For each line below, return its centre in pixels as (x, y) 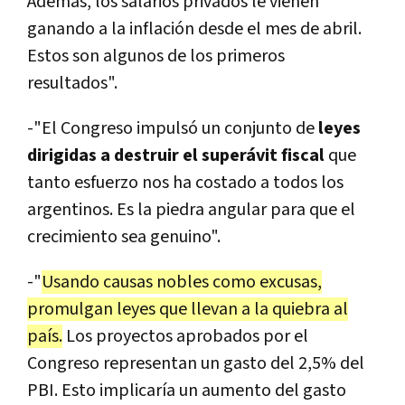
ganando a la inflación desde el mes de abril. (194, 29)
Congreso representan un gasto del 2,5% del (196, 364)
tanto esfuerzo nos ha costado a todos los (185, 183)
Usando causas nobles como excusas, (182, 283)
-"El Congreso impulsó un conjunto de (173, 129)
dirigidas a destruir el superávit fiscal (178, 156)
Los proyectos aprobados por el (185, 337)
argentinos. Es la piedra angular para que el (191, 210)
